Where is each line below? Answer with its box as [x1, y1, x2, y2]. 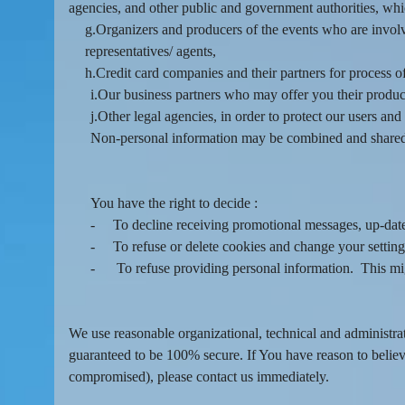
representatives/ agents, [85, 42, 216, 59]
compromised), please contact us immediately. [69, 368, 333, 384]
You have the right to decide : [90, 194, 258, 211]
